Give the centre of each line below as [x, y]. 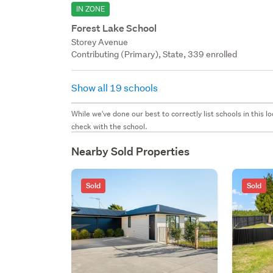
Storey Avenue [100, 42]
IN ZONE [91, 9]
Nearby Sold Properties [131, 151]
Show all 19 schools [116, 87]
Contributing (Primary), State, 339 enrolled [154, 54]
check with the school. [110, 126]
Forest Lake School [114, 28]
